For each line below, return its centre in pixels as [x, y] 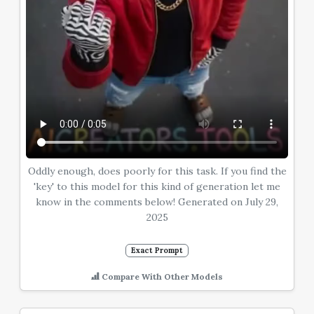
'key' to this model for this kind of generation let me [157, 187]
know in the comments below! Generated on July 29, [157, 202]
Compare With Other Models [161, 276]
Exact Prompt [157, 251]
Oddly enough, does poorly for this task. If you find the [157, 171]
